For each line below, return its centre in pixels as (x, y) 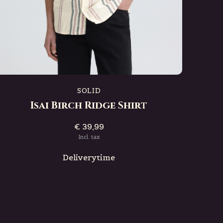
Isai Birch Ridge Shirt (89, 105)
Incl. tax (89, 137)
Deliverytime (89, 157)
